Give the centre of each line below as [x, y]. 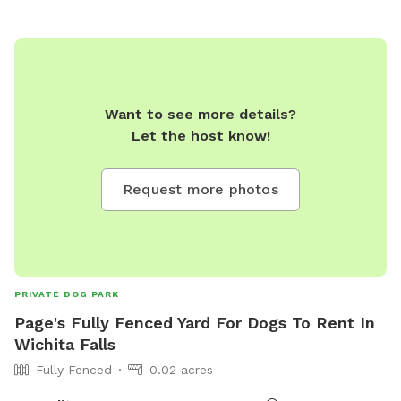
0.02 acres [181, 369]
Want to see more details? [200, 114]
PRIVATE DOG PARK [67, 294]
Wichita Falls [65, 344]
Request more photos [200, 189]
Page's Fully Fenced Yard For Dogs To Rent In [195, 322]
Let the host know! [200, 135]
